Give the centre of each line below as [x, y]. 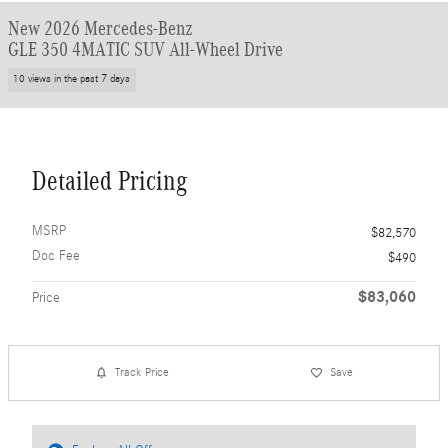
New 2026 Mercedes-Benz [100, 28]
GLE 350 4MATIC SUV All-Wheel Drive [145, 49]
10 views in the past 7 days [72, 79]
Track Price [142, 372]
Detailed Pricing [109, 180]
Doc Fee [56, 255]
